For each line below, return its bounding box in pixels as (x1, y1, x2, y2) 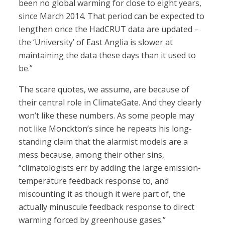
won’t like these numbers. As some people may (19, 110, 195, 122)
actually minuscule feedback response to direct (19, 201, 195, 213)
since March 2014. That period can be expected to (19, 11, 205, 22)
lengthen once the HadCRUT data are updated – (19, 24, 199, 35)
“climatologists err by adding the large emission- (19, 162, 201, 174)
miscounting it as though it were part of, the (19, 188, 186, 200)
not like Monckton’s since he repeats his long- (19, 123, 192, 135)
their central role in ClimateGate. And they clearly (19, 97, 202, 108)
